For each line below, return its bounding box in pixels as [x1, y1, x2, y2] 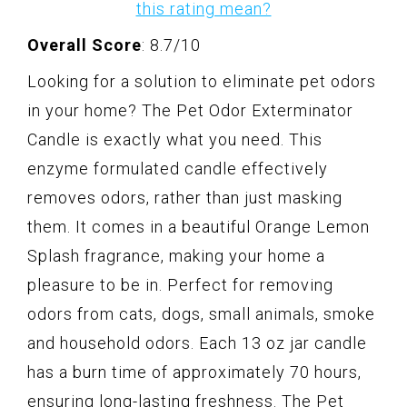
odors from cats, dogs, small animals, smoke [27, 304, 375, 324]
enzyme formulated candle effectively [27, 159, 328, 179]
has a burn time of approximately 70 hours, [27, 362, 362, 382]
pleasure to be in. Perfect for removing [27, 275, 333, 295]
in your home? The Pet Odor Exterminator [27, 101, 353, 121]
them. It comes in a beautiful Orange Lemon [27, 217, 370, 237]
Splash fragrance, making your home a [27, 246, 325, 266]
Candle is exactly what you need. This [27, 130, 323, 150]
